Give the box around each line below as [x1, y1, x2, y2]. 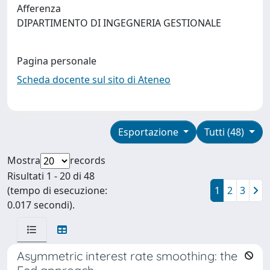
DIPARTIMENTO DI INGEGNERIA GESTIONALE [17, 16, 226, 30]
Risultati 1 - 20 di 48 [7, 169, 95, 183]
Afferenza [17, 1, 61, 15]
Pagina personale [17, 54, 96, 67]
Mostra [7, 153, 40, 167]
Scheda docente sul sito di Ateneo [17, 72, 171, 86]
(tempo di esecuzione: [7, 183, 107, 197]
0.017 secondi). [7, 198, 75, 212]
